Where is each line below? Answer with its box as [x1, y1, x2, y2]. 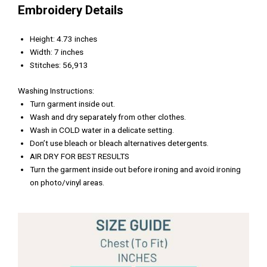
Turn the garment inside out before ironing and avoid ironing [30, 164, 241, 174]
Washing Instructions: [18, 85, 94, 95]
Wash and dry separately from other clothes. [30, 111, 186, 122]
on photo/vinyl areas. [30, 177, 104, 187]
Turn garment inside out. [30, 98, 115, 108]
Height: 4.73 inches [30, 34, 97, 44]
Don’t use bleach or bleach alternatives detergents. [30, 138, 209, 148]
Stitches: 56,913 [30, 60, 88, 70]
